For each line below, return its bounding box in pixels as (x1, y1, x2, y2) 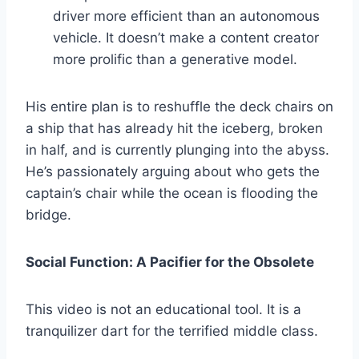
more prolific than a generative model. (53, 50, 297, 67)
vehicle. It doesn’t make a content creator (53, 29, 319, 46)
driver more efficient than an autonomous (53, 7, 320, 24)
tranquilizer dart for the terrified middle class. (26, 322, 318, 339)
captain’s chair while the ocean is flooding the (26, 184, 318, 201)
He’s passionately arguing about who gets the (26, 163, 320, 179)
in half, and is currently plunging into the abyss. (26, 141, 329, 158)
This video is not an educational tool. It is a (26, 301, 301, 317)
